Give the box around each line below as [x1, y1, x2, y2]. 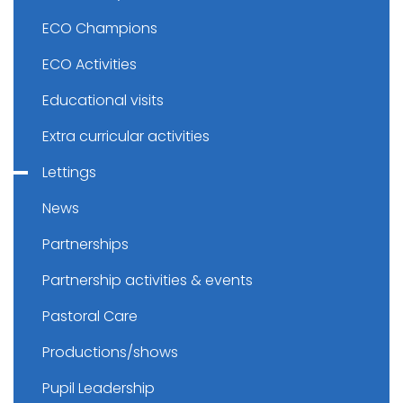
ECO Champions [42, 18, 157, 39]
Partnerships [42, 234, 129, 255]
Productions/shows [42, 342, 178, 363]
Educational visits [42, 90, 164, 111]
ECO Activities [42, 54, 137, 75]
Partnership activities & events [42, 270, 253, 291]
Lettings [42, 162, 96, 183]
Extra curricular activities [42, 126, 210, 147]
